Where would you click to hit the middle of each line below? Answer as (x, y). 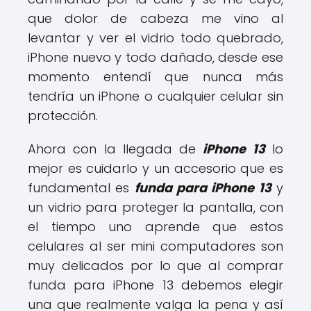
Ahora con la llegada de (116, 149)
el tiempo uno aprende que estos (155, 227)
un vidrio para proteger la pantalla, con (155, 207)
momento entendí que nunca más (155, 77)
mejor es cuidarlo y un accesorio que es (155, 168)
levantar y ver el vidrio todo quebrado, (155, 38)
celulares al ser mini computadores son (155, 246)
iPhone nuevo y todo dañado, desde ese (155, 57)
